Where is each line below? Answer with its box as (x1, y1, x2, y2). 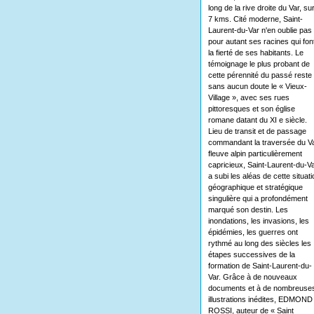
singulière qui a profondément (207, 194, 308, 203)
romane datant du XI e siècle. (207, 116, 307, 124)
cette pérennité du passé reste (207, 71, 312, 79)
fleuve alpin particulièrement (207, 149, 302, 158)
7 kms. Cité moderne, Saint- (207, 15, 303, 23)
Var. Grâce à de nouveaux (207, 273, 297, 281)
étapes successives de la (207, 250, 295, 259)
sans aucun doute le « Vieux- (207, 82, 307, 90)
